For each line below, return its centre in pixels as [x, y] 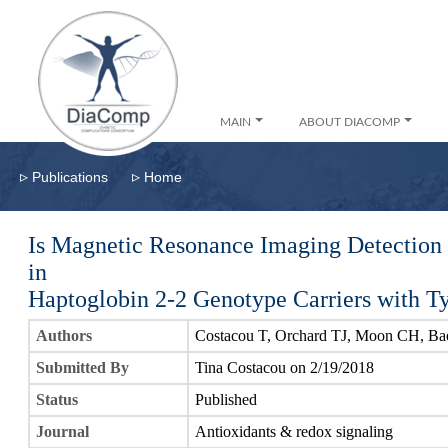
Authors [64, 335]
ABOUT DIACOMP [349, 122]
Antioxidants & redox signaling [294, 431]
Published [226, 399]
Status [57, 399]
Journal [62, 431]
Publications [70, 177]
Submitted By [82, 367]
